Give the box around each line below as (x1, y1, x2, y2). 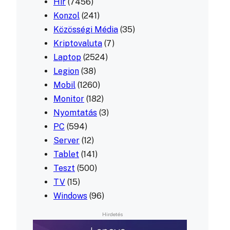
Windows (53, 191, 87, 201)
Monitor (53, 94, 84, 104)
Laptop (53, 52, 81, 63)
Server (53, 136, 80, 146)
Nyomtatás (53, 108, 97, 118)
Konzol (53, 11, 80, 21)
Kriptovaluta (53, 39, 102, 49)
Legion (53, 66, 79, 76)
